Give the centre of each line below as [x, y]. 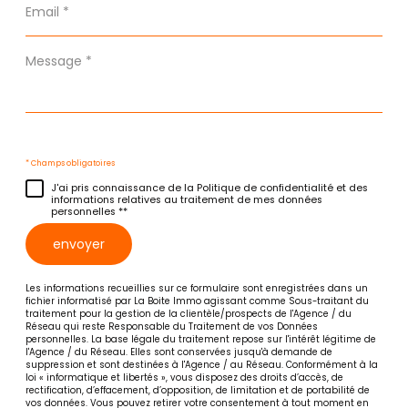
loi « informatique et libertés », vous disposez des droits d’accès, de [184, 378]
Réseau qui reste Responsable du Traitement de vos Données [172, 327]
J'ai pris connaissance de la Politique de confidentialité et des [209, 189]
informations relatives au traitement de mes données [187, 200]
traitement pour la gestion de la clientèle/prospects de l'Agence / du [189, 314]
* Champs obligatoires [70, 163]
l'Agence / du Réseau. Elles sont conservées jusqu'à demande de [179, 352]
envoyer [79, 244]
